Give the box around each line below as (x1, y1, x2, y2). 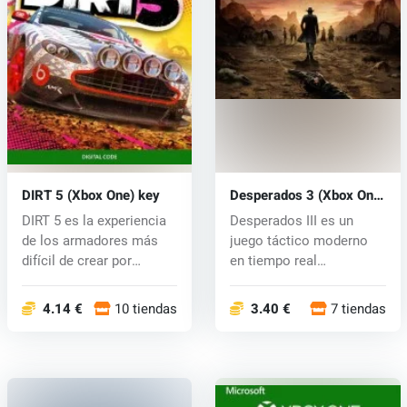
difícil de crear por (21, 252, 132, 269)
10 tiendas (114, 298, 178, 319)
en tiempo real (229, 252, 317, 269)
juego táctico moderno (229, 232, 368, 249)
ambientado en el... (229, 272, 345, 289)
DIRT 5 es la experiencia (21, 212, 166, 229)
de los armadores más (21, 232, 158, 249)
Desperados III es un (229, 212, 353, 229)
